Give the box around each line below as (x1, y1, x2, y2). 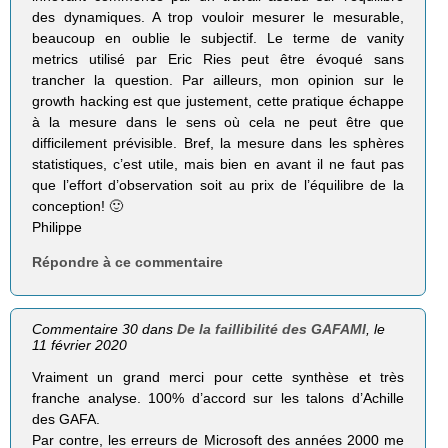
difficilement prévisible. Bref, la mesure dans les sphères (32, 134, 404, 151)
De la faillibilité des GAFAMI (177, 320, 367, 337)
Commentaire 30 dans (32, 320, 178, 337)
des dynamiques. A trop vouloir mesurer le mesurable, (32, 8, 404, 25)
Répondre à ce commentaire (32, 253, 224, 270)
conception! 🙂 (32, 197, 124, 214)
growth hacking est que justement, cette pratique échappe (32, 92, 404, 109)
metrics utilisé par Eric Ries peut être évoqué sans (32, 50, 404, 67)
